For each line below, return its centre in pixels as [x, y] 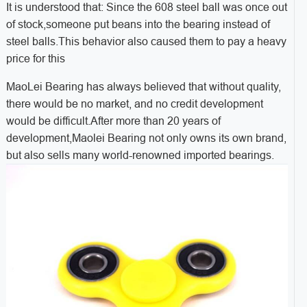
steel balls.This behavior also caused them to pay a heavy [146, 41]
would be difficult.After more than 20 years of [113, 121]
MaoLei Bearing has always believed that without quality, [143, 86]
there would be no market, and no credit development [134, 103]
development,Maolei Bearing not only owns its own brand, [146, 138]
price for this [35, 58]
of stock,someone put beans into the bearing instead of [138, 24]
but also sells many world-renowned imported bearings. [140, 155]
